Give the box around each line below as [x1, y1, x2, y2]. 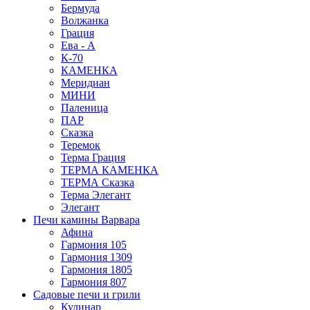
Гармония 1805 [61, 263, 132, 275]
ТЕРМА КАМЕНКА [61, 163, 158, 176]
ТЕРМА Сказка [61, 176, 134, 188]
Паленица [61, 101, 108, 113]
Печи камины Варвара [33, 213, 140, 226]
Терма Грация [61, 151, 125, 163]
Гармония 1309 [61, 250, 132, 263]
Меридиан [61, 76, 110, 89]
